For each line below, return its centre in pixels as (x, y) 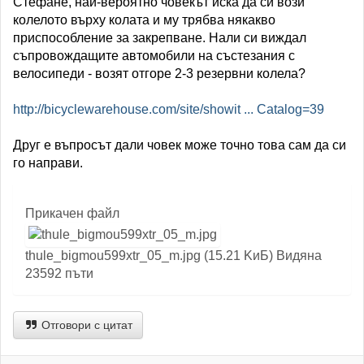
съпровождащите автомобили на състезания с (154, 56)
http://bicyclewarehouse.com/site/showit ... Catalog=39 (169, 109)
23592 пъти (59, 273)
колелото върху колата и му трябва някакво (144, 20)
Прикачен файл (72, 213)
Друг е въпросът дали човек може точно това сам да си (180, 145)
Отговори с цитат (85, 325)
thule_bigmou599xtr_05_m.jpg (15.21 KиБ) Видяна (173, 256)
